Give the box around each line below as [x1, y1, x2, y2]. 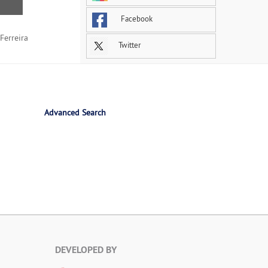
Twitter [117, 40, 141, 50]
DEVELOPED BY [55, 243, 117, 257]
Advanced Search [44, 107, 106, 118]
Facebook [119, 14, 153, 24]
